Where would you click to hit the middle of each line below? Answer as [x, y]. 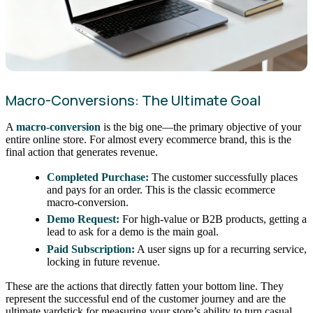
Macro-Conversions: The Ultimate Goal [133, 101]
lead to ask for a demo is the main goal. [133, 232]
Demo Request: [83, 219]
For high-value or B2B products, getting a [213, 219]
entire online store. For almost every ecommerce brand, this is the [148, 140]
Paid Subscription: [91, 249]
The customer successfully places [224, 177]
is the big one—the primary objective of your [201, 127]
